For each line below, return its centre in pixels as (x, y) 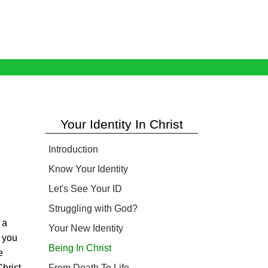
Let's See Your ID (85, 189)
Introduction (73, 149)
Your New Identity (86, 228)
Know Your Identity (88, 169)
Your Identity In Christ (122, 124)
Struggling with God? (93, 208)
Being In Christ (80, 248)
